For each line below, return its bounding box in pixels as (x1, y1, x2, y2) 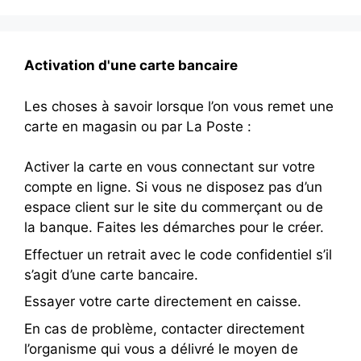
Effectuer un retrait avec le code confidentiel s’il (24, 246, 332, 263)
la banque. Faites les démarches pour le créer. (24, 219, 324, 235)
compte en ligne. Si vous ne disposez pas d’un (24, 179, 322, 195)
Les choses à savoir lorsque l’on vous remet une (24, 98, 334, 114)
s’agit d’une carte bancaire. (24, 266, 198, 283)
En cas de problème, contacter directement (24, 320, 305, 337)
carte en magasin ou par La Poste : (24, 118, 251, 135)
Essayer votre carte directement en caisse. (24, 293, 301, 309)
